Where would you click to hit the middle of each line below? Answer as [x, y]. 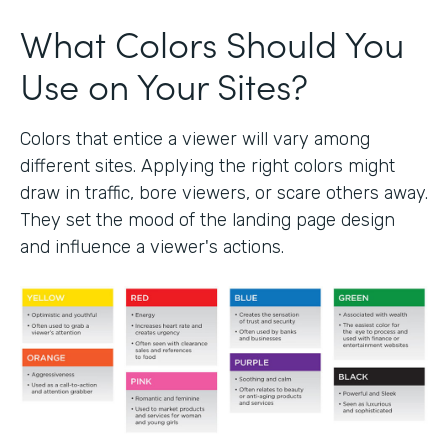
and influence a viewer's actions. [152, 246]
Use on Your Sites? [164, 84]
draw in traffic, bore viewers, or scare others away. [224, 192]
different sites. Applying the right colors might [207, 165]
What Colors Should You [212, 42]
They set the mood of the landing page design [207, 219]
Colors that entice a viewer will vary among [195, 138]
